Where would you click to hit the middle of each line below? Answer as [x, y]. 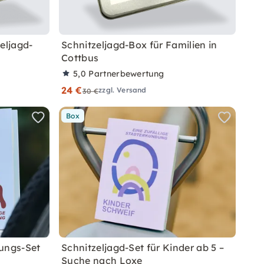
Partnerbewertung [126, 74]
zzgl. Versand [123, 90]
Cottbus [80, 58]
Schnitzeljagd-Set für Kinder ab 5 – [143, 247]
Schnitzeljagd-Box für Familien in [139, 45]
